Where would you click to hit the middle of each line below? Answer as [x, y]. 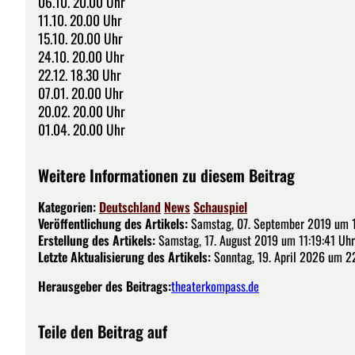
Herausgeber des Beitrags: [105, 286]
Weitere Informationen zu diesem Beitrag [166, 175]
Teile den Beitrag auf [103, 331]
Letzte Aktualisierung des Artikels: [124, 256]
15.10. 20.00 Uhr [80, 38]
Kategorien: [69, 206]
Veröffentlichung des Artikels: [113, 223]
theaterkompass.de [215, 286]
